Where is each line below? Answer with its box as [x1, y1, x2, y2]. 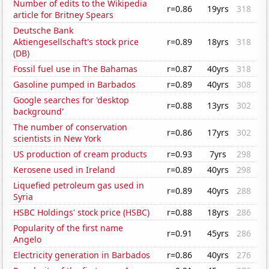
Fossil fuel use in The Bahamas [13, 63, 138, 75]
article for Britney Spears [13, 9, 114, 21]
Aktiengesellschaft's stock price [13, 36, 139, 48]
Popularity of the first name [13, 222, 124, 234]
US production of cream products [13, 148, 148, 160]
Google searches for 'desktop [13, 94, 130, 106]
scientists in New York [13, 133, 101, 145]
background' [13, 106, 64, 118]
